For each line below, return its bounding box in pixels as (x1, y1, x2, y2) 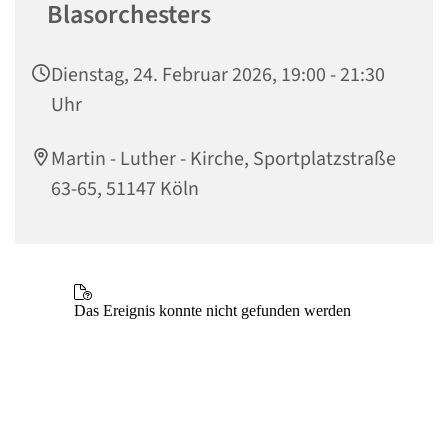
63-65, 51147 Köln (51, 175, 199, 204)
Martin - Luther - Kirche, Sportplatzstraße (51, 145, 396, 174)
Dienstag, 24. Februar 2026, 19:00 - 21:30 (51, 61, 385, 90)
